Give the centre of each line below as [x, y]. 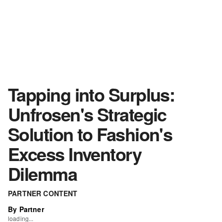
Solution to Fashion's [90, 134]
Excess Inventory [75, 153]
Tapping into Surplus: [91, 94]
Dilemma [43, 173]
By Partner [26, 209]
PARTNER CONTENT [43, 193]
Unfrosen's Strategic [87, 114]
